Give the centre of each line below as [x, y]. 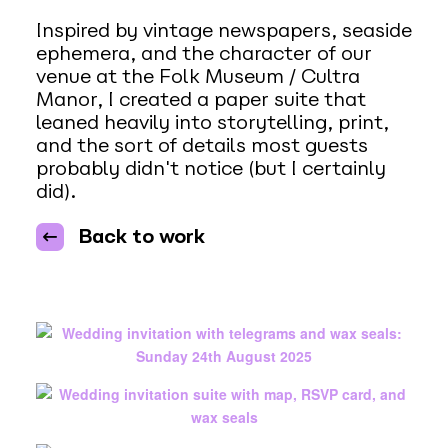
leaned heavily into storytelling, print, [212, 122]
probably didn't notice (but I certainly [210, 168]
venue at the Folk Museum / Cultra [197, 76]
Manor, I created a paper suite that [200, 99]
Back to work [141, 236]
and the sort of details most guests [201, 145]
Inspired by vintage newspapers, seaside [223, 30]
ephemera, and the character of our [203, 53]
